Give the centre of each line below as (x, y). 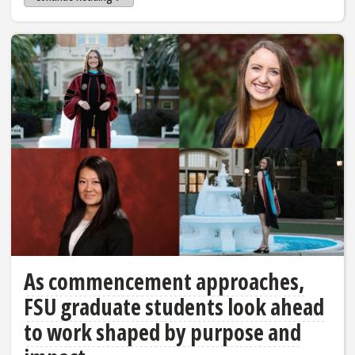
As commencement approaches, (164, 282)
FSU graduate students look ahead (174, 307)
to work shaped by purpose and (162, 332)
